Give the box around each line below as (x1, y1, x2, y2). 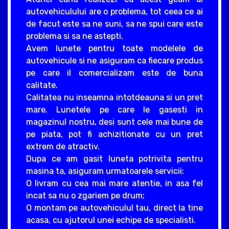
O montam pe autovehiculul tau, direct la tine (26, 202, 203, 213)
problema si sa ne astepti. (26, 31, 123, 41)
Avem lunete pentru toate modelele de (26, 43, 203, 53)
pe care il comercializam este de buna (26, 67, 203, 78)
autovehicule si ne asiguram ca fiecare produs (26, 55, 203, 65)
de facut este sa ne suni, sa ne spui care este (26, 18, 203, 29)
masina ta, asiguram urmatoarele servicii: (26, 166, 184, 176)
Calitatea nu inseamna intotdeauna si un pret (26, 92, 203, 102)
